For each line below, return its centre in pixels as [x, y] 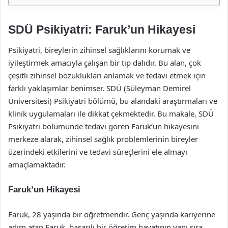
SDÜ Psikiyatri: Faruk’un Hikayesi [102, 30]
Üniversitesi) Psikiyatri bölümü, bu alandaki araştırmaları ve [113, 101]
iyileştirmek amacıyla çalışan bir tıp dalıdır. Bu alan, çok [105, 62]
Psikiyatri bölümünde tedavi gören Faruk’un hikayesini [104, 126]
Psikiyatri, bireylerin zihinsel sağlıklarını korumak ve [99, 50]
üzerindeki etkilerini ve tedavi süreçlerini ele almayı [98, 151]
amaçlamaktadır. [37, 164]
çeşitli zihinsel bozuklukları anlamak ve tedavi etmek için [107, 75]
